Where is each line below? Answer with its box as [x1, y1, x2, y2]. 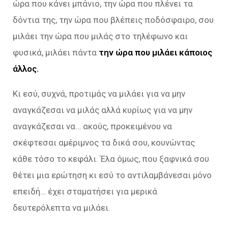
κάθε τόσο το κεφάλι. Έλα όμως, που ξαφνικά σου [13, 153, 209, 164]
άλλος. [13, 63, 39, 74]
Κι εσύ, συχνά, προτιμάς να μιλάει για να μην [13, 88, 185, 99]
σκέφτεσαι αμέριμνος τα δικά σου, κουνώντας [13, 137, 195, 148]
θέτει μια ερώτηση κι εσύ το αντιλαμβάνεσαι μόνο [13, 169, 212, 180]
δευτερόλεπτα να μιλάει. [13, 202, 110, 213]
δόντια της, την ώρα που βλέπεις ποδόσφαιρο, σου [13, 14, 214, 25]
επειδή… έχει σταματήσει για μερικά [13, 186, 157, 196]
